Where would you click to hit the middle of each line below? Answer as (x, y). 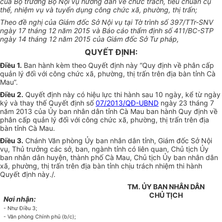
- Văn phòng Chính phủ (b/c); (40, 217)
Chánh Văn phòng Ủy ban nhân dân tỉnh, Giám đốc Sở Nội (118, 141)
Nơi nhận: (20, 199)
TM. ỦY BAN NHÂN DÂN (166, 187)
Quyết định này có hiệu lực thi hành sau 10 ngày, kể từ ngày (122, 95)
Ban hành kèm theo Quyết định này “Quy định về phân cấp (118, 65)
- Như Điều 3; (21, 209)
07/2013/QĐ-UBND (127, 103)
